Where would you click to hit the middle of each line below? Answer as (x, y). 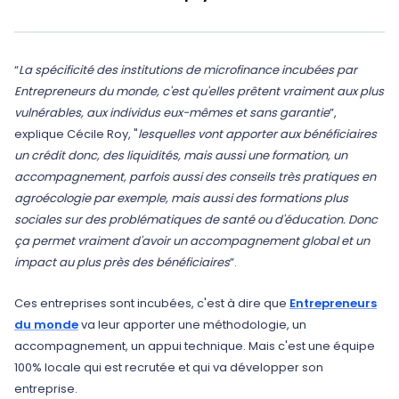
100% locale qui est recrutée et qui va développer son (169, 367)
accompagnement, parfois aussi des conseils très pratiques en (195, 177)
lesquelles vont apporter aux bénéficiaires (257, 134)
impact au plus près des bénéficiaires (122, 262)
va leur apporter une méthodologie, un (192, 325)
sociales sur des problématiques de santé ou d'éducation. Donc (196, 220)
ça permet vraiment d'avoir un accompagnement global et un (192, 241)
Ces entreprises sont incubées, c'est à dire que (152, 303)
